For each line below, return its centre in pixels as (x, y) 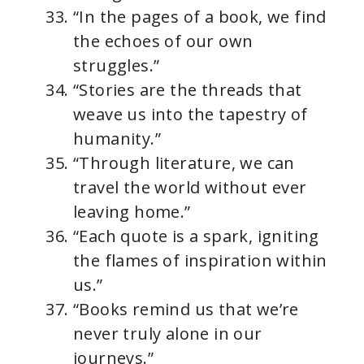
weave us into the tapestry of (191, 114)
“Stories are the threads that (188, 90)
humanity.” (117, 139)
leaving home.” (132, 212)
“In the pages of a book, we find (200, 17)
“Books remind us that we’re (186, 309)
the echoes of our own (163, 41)
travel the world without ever (190, 187)
